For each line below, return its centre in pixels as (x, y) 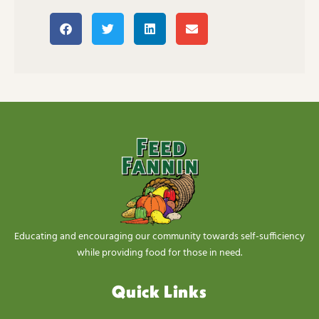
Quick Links (159, 292)
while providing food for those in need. (159, 253)
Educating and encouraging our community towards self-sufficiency (159, 236)
